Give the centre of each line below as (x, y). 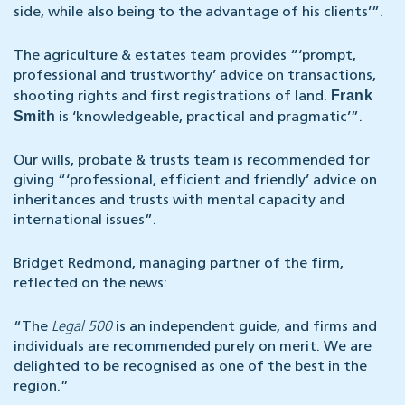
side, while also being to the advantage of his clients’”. (198, 13)
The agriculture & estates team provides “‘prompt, (185, 57)
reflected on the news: (90, 284)
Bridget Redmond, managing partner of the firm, (179, 264)
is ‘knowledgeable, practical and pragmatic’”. (209, 118)
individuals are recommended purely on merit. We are (193, 348)
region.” (41, 387)
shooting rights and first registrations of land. (172, 97)
